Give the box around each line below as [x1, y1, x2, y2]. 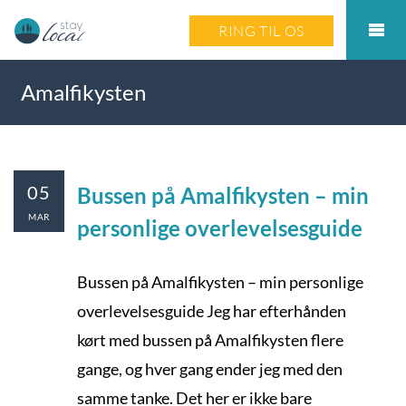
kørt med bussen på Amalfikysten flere [77, 330, 343, 350]
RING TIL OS [217, 22, 304, 40]
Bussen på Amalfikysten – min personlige [77, 272, 363, 292]
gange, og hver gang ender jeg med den [77, 359, 343, 379]
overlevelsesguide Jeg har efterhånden [77, 301, 346, 321]
